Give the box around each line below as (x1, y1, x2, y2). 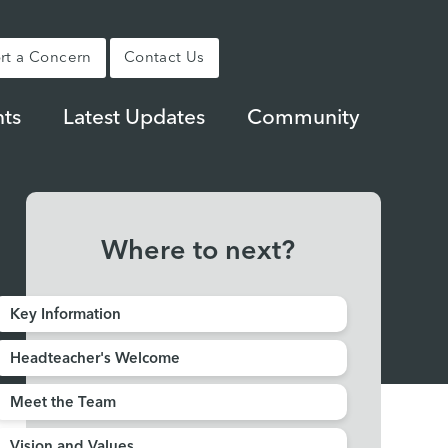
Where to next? (101, 239, 296, 266)
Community (246, 107, 360, 129)
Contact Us (123, 51, 205, 66)
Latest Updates (62, 107, 205, 129)
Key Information (9, 308, 121, 323)
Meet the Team (9, 396, 116, 411)
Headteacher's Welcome (9, 352, 180, 367)
